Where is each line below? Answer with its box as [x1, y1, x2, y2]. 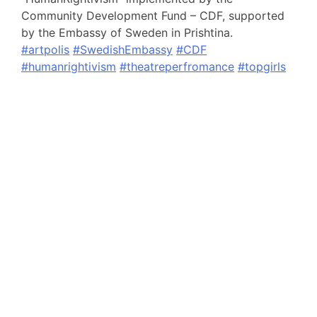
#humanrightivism [21, 59, 116, 74]
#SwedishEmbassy [73, 42, 173, 57]
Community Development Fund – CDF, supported [21, 8, 284, 23]
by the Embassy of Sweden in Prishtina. [21, 25, 233, 40]
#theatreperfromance [120, 59, 234, 74]
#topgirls [238, 59, 286, 74]
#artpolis [21, 42, 69, 57]
